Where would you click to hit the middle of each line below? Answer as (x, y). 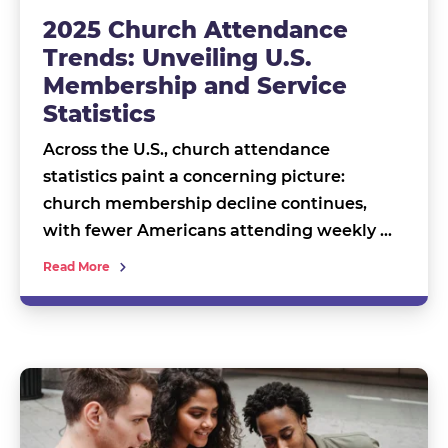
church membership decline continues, (204, 204)
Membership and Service (194, 86)
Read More (76, 267)
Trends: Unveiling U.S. (177, 58)
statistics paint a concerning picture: (193, 177)
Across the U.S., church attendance (186, 150)
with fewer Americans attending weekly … (217, 231)
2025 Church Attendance (195, 30)
